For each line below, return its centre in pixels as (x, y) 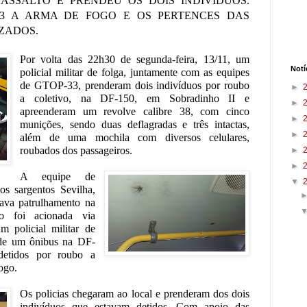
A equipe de (58, 176)
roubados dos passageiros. (76, 150)
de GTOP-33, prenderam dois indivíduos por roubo (135, 85)
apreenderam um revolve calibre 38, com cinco (135, 111)
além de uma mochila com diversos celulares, (135, 137)
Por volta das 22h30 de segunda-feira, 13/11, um (135, 59)
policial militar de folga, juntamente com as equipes (135, 72)
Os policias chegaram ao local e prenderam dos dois (135, 293)
